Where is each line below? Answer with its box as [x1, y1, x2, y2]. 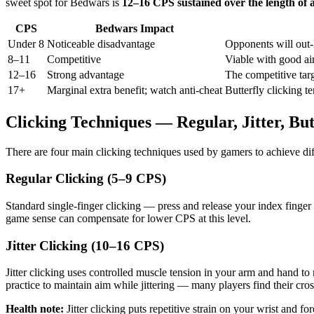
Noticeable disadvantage [47, 37, 155, 50]
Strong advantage [47, 68, 124, 81]
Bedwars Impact [95, 22, 174, 34]
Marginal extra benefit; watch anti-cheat [47, 83, 222, 96]
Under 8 [8, 37, 44, 50]
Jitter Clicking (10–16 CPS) [6, 238, 164, 253]
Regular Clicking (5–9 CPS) [6, 171, 166, 186]
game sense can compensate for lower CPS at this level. [6, 212, 251, 224]
